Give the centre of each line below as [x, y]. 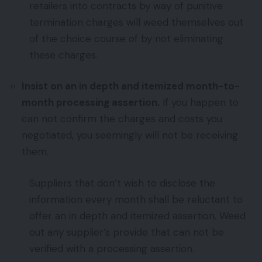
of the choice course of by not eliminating [126, 38]
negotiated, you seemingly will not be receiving [130, 135]
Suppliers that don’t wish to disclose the [122, 183]
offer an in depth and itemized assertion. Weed [137, 216]
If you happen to [199, 103]
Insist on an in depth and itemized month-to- [131, 86]
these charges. [63, 55]
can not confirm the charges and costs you [122, 119]
